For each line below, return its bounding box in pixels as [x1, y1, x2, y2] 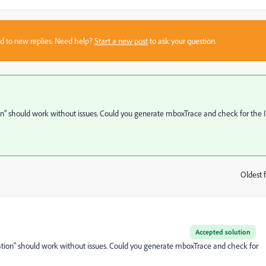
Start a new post [94, 35, 148, 46]
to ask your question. [147, 35, 216, 46]
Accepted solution [195, 227, 251, 236]
